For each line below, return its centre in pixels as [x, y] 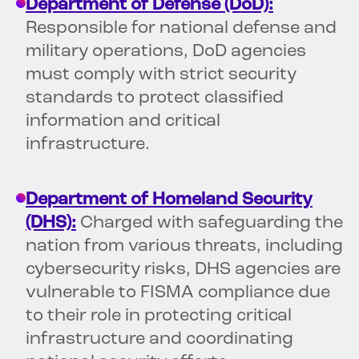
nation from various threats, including [184, 247]
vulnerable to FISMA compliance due [178, 293]
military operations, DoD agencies [166, 52]
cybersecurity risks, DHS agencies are [183, 270]
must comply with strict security [161, 75]
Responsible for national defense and [181, 29]
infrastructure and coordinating [159, 340]
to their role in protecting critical [159, 317]
